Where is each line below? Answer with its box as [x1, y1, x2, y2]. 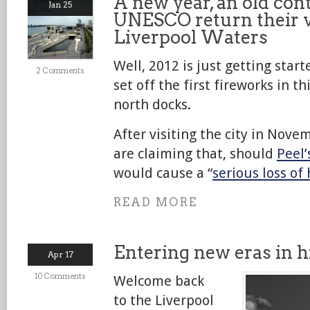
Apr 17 [47, 249, 73, 259]
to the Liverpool [113, 292, 214, 309]
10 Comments [35, 271, 86, 281]
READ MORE [113, 196, 197, 209]
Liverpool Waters [113, 26, 268, 48]
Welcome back [113, 273, 204, 289]
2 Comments [36, 66, 84, 75]
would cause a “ [113, 165, 212, 181]
